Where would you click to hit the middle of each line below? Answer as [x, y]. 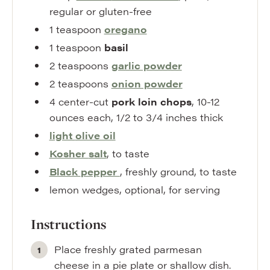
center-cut [85, 102]
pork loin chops [151, 102]
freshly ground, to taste [181, 171]
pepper [100, 171]
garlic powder [146, 65]
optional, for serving [172, 190]
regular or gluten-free [100, 11]
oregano [125, 29]
